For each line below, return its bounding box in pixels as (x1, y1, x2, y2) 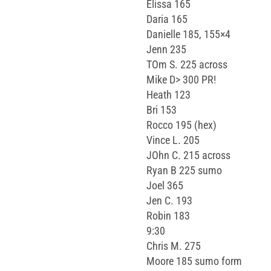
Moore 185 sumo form (146, 254, 242, 267)
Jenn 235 (146, 42, 186, 56)
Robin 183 (146, 209, 190, 222)
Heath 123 (146, 88, 191, 101)
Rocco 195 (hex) (146, 118, 217, 131)
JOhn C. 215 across (146, 148, 230, 162)
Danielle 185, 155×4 (146, 27, 230, 41)
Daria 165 (146, 12, 188, 25)
